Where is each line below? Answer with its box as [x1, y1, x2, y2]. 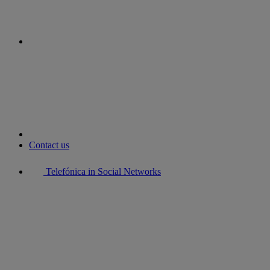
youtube [29, 47, 60, 57]
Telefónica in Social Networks [43, 166, 161, 177]
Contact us [29, 140, 69, 150]
